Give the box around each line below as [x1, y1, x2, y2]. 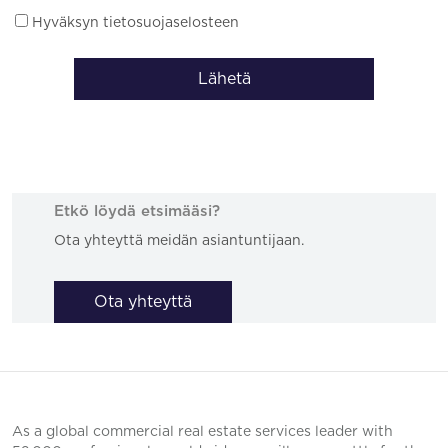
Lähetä [197, 70, 251, 87]
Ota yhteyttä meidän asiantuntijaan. [54, 234, 305, 248]
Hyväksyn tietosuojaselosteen [28, 15, 239, 30]
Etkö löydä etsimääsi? [54, 204, 221, 219]
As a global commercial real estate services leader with [12, 424, 393, 439]
